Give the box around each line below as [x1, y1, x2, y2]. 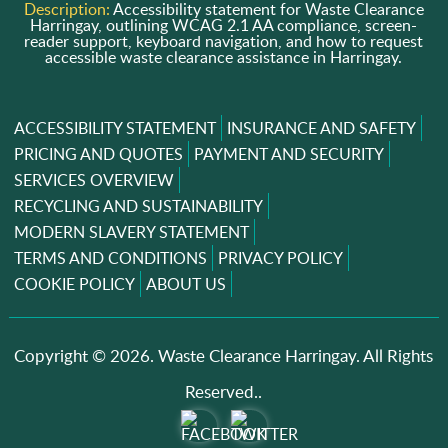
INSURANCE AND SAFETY [226, 116, 416, 139]
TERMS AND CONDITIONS [13, 246, 207, 269]
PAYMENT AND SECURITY [193, 142, 384, 165]
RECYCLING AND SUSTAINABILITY [13, 194, 263, 217]
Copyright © [14, 343, 111, 367]
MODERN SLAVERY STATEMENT [13, 220, 249, 243]
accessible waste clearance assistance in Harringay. [45, 45, 403, 68]
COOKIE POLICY [13, 272, 135, 295]
